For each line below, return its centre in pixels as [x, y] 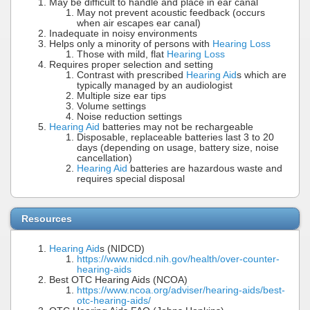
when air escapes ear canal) [139, 23]
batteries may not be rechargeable [176, 127]
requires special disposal [131, 179]
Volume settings [111, 106]
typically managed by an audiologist [155, 85]
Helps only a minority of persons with [131, 44]
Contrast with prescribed [131, 75]
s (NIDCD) [122, 248]
